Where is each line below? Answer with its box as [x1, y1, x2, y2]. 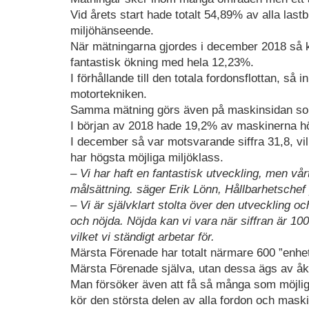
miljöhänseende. [70, 23, 154, 37]
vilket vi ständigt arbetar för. [70, 230, 215, 243]
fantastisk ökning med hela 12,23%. [70, 55, 254, 69]
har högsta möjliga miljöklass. [70, 150, 223, 164]
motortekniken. [70, 87, 147, 101]
